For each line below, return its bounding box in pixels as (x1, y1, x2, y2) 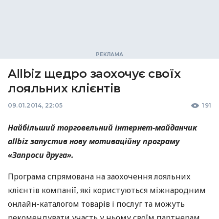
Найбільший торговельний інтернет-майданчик (8, 122, 197, 133)
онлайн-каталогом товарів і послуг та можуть (8, 198, 185, 209)
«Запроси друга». (8, 150, 74, 160)
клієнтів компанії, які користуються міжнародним (8, 185, 206, 196)
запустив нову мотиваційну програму (28, 136, 180, 147)
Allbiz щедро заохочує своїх (8, 66, 181, 81)
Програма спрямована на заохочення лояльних (8, 171, 191, 182)
